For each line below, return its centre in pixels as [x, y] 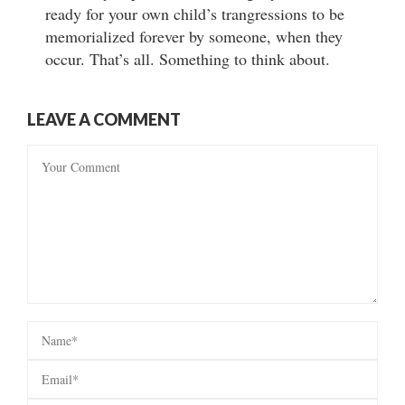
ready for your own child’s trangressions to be [195, 14]
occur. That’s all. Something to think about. [188, 59]
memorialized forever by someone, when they [194, 37]
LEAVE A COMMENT [104, 120]
